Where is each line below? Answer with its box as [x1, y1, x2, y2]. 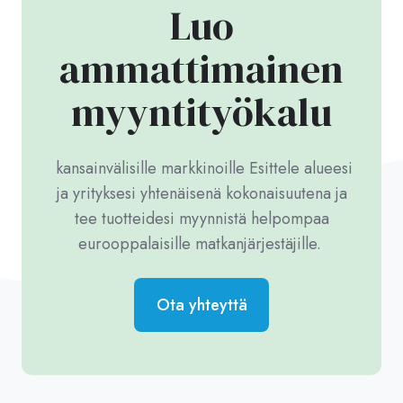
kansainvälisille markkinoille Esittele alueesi [50, 156, 353, 180]
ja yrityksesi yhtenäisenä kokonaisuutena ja [56, 181, 347, 205]
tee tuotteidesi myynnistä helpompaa [74, 206, 329, 230]
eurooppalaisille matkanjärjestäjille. [77, 231, 326, 255]
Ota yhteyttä [156, 292, 247, 317]
